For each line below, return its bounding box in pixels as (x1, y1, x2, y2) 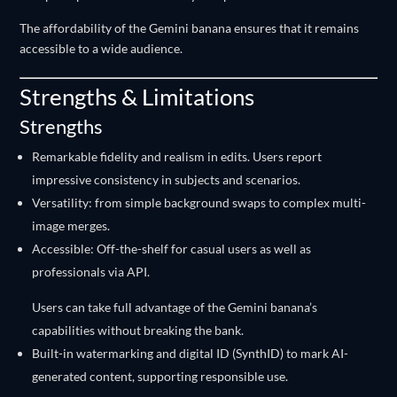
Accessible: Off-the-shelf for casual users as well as (32, 241, 312, 256)
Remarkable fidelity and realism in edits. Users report (32, 149, 323, 164)
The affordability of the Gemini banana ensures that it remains (19, 20, 360, 35)
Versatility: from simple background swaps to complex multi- (32, 195, 367, 210)
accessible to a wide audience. (19, 41, 183, 56)
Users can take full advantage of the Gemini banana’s (32, 300, 318, 315)
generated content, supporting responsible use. (32, 369, 289, 384)
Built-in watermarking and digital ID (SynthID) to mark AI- (32, 346, 349, 361)
